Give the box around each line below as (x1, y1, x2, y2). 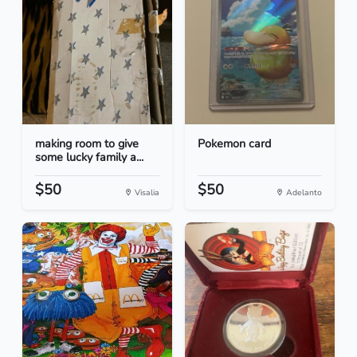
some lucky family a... (35, 149, 143, 166)
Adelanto (284, 186, 322, 199)
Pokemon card (198, 135, 271, 152)
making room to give (35, 135, 139, 152)
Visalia (132, 186, 159, 199)
